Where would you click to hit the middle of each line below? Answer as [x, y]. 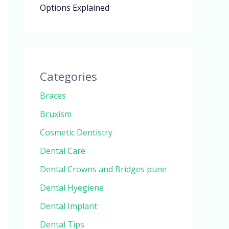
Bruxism [56, 114]
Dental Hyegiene [72, 188]
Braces [53, 96]
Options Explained [75, 8]
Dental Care [63, 151]
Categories [68, 76]
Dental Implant [68, 206]
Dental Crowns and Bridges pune [103, 169]
